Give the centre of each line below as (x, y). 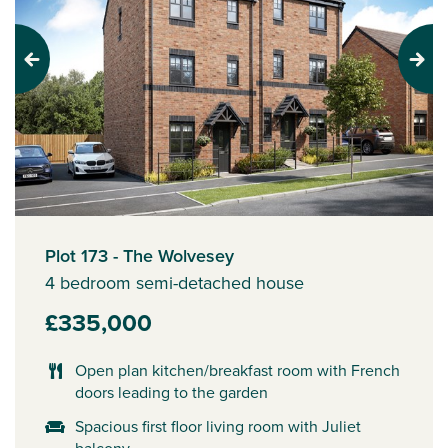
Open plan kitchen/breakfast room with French (237, 370)
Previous (44, 68)
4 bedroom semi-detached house (174, 282)
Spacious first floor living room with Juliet (218, 426)
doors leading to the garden (171, 392)
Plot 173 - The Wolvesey (139, 255)
